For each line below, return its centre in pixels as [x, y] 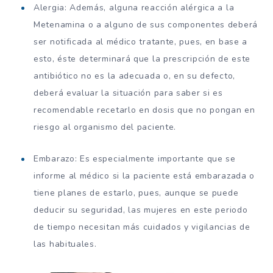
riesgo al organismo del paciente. [105, 127]
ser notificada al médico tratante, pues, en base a [141, 42]
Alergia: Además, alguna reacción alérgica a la [134, 8]
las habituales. [65, 244]
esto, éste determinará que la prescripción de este [142, 59]
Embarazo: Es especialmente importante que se [135, 159]
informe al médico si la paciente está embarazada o [144, 176]
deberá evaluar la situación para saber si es [128, 93]
